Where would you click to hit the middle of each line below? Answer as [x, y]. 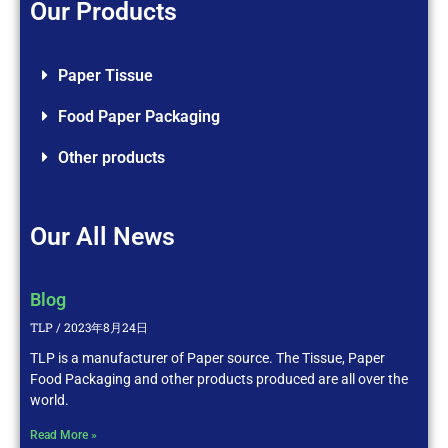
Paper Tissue [105, 75]
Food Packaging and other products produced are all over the [219, 378]
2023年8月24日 [104, 326]
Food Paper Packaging [139, 116]
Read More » [63, 434]
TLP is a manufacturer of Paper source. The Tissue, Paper [207, 357]
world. [49, 399]
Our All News [102, 236]
